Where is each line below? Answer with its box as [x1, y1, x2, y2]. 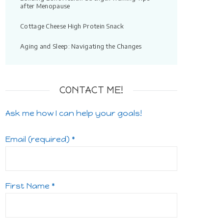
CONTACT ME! [59, 84, 123, 96]
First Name [5, 181, 52, 191]
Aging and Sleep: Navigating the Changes [20, 42, 142, 50]
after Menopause [20, 1, 70, 10]
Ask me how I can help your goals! [5, 108, 142, 118]
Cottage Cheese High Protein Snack [20, 22, 124, 30]
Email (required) [5, 134, 72, 144]
